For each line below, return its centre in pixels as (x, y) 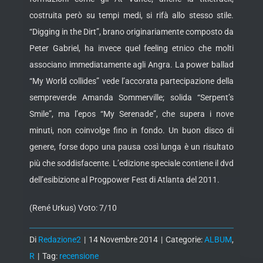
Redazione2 (60, 240)
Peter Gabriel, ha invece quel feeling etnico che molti (131, 48)
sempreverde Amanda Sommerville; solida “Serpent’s (131, 98)
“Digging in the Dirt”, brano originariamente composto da (131, 32)
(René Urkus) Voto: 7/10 (73, 208)
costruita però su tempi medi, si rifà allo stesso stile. (131, 16)
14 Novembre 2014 (123, 240)
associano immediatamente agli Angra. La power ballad (131, 65)
